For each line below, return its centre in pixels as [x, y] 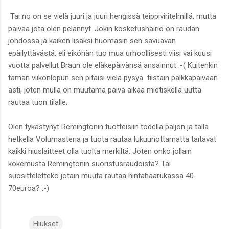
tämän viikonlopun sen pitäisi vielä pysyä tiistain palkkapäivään [113, 78]
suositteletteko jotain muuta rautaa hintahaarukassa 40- [102, 176]
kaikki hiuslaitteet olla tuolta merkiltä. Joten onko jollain [100, 152]
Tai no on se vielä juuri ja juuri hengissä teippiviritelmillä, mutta [112, 17]
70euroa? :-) [29, 188]
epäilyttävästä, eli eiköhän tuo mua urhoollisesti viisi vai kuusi [110, 53]
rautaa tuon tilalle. [38, 102]
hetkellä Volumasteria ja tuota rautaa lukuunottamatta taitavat [112, 139]
